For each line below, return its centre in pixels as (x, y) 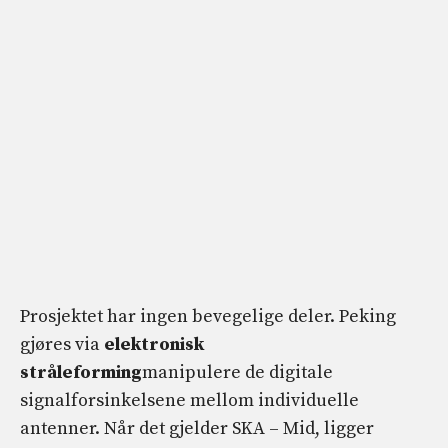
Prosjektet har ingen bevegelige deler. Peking (208, 317)
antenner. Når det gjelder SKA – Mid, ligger (197, 429)
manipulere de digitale (237, 373)
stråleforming (81, 373)
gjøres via (62, 345)
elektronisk (154, 345)
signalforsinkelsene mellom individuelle (189, 401)
